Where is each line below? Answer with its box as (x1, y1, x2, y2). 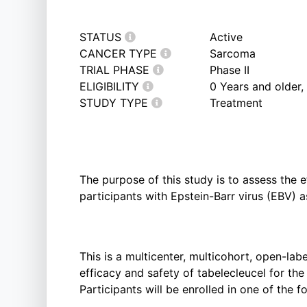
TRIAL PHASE (79, 63, 153, 77)
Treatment (210, 96, 263, 110)
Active (210, 30, 243, 44)
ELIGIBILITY (79, 79, 143, 93)
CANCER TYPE (79, 47, 160, 60)
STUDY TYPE (79, 96, 151, 110)
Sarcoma (210, 47, 256, 60)
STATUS (79, 30, 125, 44)
